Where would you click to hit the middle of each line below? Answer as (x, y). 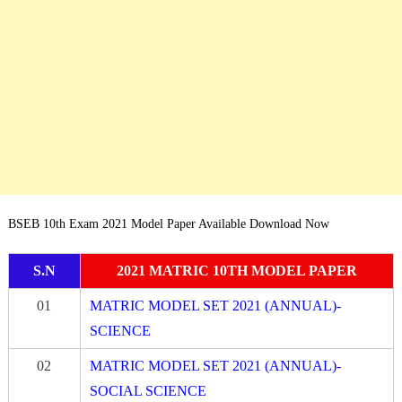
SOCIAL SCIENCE (148, 391)
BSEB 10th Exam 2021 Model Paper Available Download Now (170, 224)
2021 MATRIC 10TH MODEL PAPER (236, 271)
